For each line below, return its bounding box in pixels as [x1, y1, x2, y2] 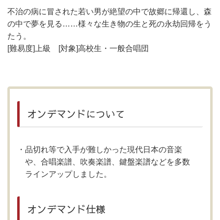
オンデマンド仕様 [27, 202, 106, 216]
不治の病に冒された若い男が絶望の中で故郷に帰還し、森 [7, 7, 212, 16]
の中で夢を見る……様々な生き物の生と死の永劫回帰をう [7, 20, 212, 28]
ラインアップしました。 [25, 170, 111, 178]
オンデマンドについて [27, 107, 125, 120]
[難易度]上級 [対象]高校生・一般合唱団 [7, 44, 149, 53]
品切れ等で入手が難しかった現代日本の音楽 [25, 145, 182, 154]
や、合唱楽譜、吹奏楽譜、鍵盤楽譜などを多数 [25, 158, 190, 166]
